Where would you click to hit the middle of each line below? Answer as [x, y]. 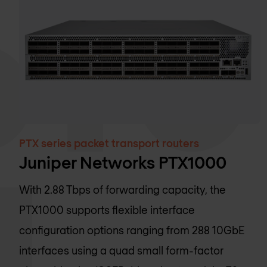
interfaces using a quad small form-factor [121, 251]
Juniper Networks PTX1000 [123, 162]
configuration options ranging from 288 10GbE [132, 230]
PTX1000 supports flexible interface [107, 210]
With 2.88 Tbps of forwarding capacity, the [122, 190]
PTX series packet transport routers [109, 143]
